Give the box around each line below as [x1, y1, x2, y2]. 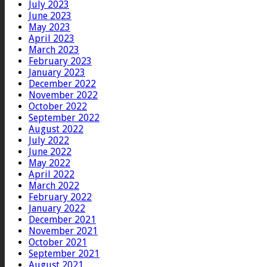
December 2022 [29, 78, 96, 90]
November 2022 [29, 89, 98, 101]
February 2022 [29, 191, 92, 203]
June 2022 [29, 146, 72, 158]
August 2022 [29, 123, 83, 135]
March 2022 [29, 180, 79, 192]
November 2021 [29, 225, 98, 237]
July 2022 [29, 135, 69, 147]
